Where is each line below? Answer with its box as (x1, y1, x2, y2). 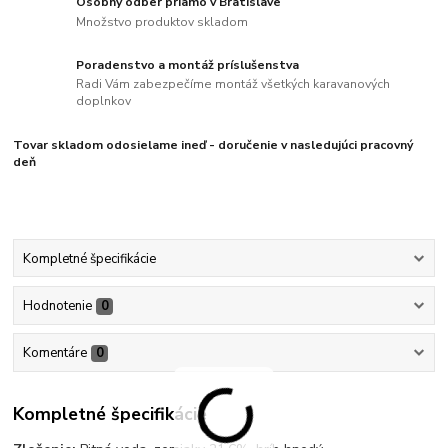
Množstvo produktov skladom (76, 13, 249, 30)
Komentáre (22, 344, 87, 363)
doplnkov (76, 93, 132, 110)
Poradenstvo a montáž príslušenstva (76, 56, 300, 73)
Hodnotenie (22, 296, 92, 315)
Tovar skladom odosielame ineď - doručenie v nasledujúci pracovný (13, 136, 414, 153)
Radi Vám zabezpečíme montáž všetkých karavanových (76, 76, 391, 93)
